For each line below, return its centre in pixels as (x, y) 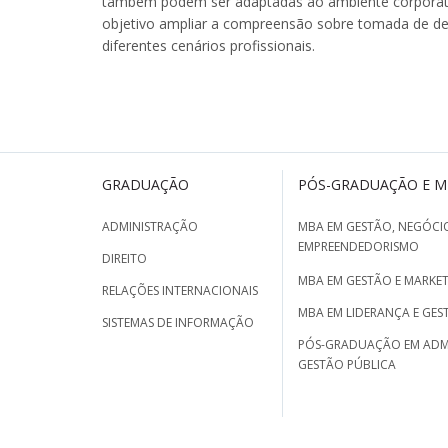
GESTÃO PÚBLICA (347, 365)
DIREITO (124, 258)
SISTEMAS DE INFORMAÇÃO (178, 322)
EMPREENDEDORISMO (358, 247)
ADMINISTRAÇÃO (150, 226)
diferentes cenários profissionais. (208, 45)
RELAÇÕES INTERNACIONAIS (180, 290)
